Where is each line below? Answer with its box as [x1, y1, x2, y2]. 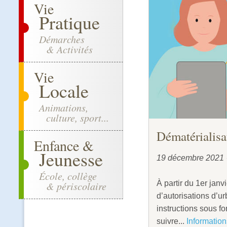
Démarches [39, 32, 85, 46]
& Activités [39, 43, 93, 56]
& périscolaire [39, 179, 106, 193]
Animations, [39, 101, 88, 114]
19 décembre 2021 [156, 154, 226, 163]
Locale [39, 79, 89, 103]
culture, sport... [39, 111, 109, 124]
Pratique [39, 10, 100, 34]
